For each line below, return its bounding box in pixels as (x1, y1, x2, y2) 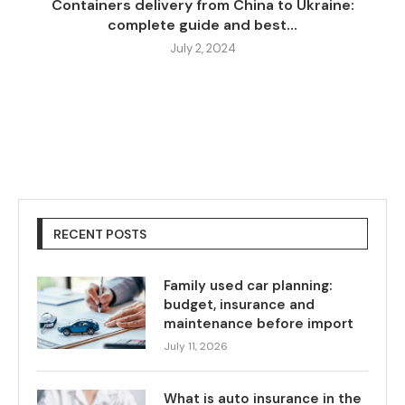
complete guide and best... (108, 15, 297, 35)
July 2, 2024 (169, 41, 236, 57)
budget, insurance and (164, 296, 315, 315)
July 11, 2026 (164, 339, 228, 354)
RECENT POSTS (53, 226, 146, 243)
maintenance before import (164, 315, 353, 334)
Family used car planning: (164, 277, 333, 296)
